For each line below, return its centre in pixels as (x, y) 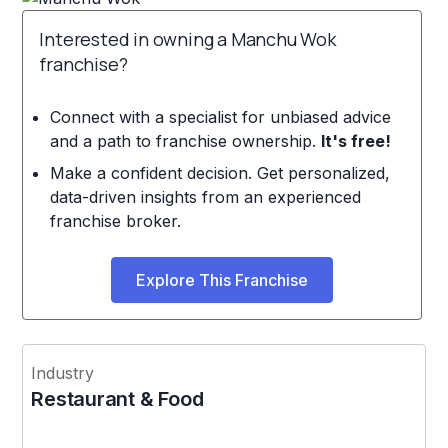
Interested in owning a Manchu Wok (187, 38)
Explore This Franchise (222, 279)
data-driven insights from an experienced (205, 196)
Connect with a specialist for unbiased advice (220, 116)
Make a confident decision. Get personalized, (219, 172)
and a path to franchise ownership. (185, 140)
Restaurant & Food (117, 398)
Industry (63, 372)
